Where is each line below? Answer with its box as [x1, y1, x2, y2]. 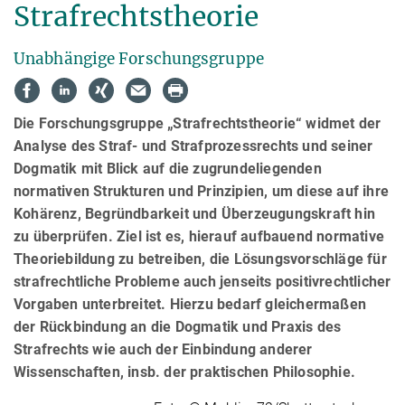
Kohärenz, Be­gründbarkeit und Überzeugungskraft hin [14, 204, 376, 222]
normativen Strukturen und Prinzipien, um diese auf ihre [14, 182, 390, 200]
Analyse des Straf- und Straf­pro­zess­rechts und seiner [14, 137, 373, 155]
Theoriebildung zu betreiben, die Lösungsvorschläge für [14, 250, 387, 268]
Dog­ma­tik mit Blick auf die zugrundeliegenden [14, 159, 322, 177]
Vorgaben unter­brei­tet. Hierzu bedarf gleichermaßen [14, 295, 367, 313]
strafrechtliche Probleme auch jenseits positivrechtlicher [14, 272, 391, 290]
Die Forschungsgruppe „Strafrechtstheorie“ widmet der [14, 114, 381, 132]
